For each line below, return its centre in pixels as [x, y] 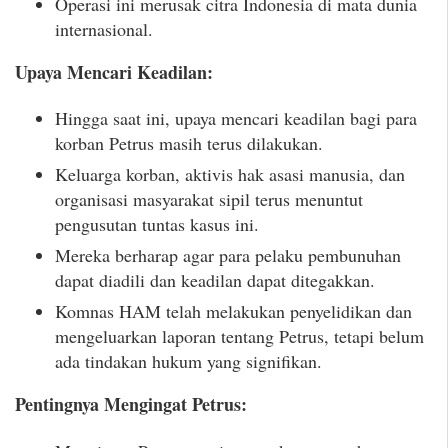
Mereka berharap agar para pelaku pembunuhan [228, 255]
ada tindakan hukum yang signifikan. [188, 361]
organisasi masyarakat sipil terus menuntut [209, 199]
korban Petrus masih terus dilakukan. [189, 143]
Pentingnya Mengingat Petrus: [131, 404]
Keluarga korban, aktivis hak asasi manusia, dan [230, 174]
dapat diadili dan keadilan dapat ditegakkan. [215, 280]
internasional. [104, 28]
